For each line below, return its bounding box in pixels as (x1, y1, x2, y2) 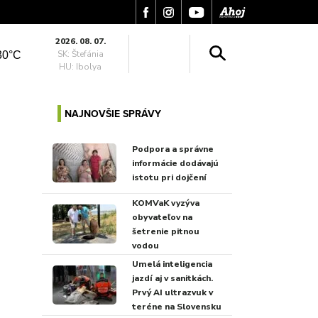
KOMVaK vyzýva (131, 197, 199, 209)
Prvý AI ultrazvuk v (131, 286, 213, 298)
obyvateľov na (131, 211, 192, 223)
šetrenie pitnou (131, 225, 199, 237)
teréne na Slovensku (131, 300, 221, 312)
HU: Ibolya (59, 61, 102, 72)
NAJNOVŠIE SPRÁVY (64, 106, 161, 121)
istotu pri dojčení (131, 171, 207, 183)
